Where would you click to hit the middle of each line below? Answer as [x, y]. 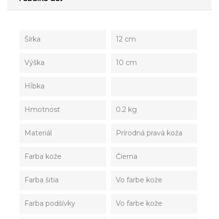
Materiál [38, 133]
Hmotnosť [42, 109]
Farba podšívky [50, 203]
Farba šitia [42, 180]
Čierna [126, 156]
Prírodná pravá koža [149, 133]
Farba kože [43, 156]
